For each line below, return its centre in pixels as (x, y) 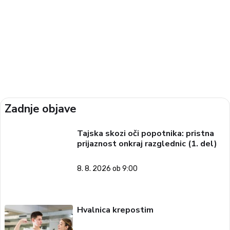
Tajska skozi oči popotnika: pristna (145, 134)
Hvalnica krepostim (115, 210)
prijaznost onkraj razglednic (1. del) (147, 144)
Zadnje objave (40, 109)
